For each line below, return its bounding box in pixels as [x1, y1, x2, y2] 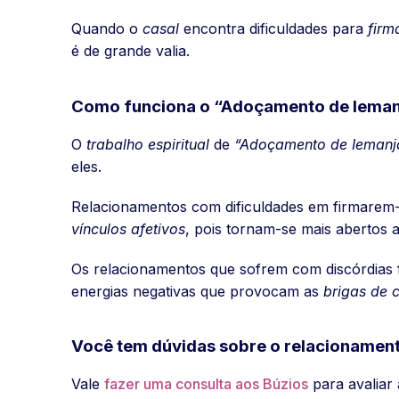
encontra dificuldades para [179, 20, 368, 38]
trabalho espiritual [86, 134, 209, 153]
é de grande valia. [71, 42, 190, 61]
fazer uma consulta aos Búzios [104, 374, 308, 393]
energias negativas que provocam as [71, 281, 323, 300]
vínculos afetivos [71, 219, 185, 238]
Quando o [71, 20, 142, 38]
